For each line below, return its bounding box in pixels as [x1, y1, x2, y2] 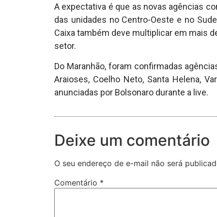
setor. [54, 41, 76, 51]
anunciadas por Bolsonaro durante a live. [54, 87, 208, 97]
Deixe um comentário [54, 131, 210, 150]
